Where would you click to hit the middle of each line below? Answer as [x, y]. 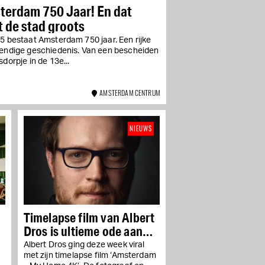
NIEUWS [141, 129]
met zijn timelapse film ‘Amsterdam [90, 256]
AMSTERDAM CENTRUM [128, 92]
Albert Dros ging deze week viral [84, 245]
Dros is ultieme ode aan [83, 231]
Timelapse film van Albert [89, 218]
